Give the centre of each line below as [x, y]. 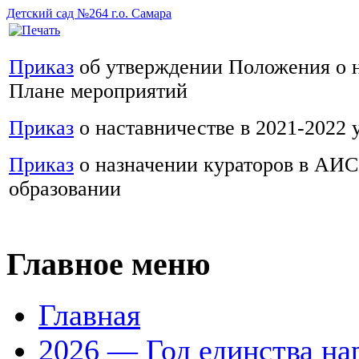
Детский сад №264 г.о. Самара [89, 13]
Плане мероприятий [98, 91]
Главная [89, 315]
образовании [65, 189]
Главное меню [109, 264]
